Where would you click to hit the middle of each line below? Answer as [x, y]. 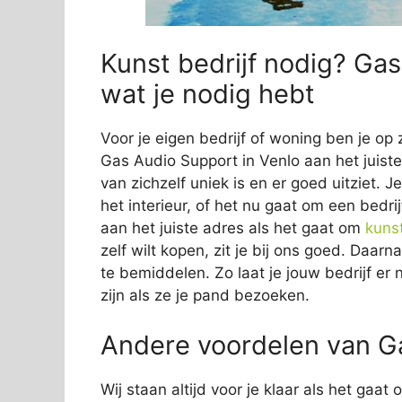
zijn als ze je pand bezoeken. [205, 296]
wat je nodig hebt [208, 94]
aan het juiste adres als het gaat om [233, 228]
